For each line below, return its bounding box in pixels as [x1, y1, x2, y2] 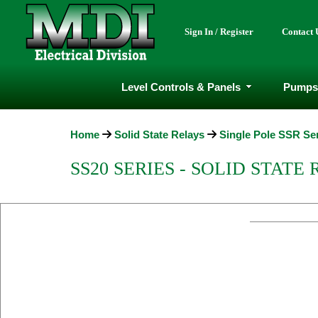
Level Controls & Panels [121, 80, 241, 93]
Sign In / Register [185, 26, 253, 37]
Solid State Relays [114, 128, 204, 141]
